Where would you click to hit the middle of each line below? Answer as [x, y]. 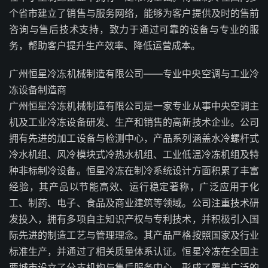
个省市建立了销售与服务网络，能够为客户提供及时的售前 [134, 13]
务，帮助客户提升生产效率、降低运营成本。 [105, 45]
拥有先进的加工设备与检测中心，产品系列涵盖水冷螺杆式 [134, 138]
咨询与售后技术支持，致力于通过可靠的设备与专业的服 [134, 29]
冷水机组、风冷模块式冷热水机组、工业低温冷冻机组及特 [134, 154]
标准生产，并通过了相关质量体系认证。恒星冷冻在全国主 [134, 251]
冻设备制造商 [38, 90]
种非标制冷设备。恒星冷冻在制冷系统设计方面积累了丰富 [134, 170]
